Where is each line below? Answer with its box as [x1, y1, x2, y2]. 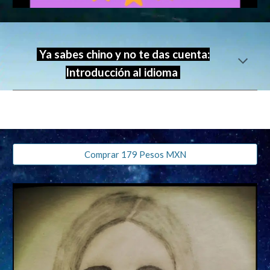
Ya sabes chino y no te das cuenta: [39, 48, 210, 61]
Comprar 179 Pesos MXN [84, 149, 186, 160]
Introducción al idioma [66, 66, 180, 79]
